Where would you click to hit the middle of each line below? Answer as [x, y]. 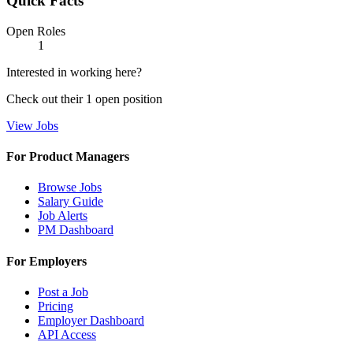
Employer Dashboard [91, 320]
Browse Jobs [70, 188]
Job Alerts [63, 216]
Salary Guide [71, 202]
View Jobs [32, 125]
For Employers [46, 261]
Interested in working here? [74, 72]
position [143, 98]
